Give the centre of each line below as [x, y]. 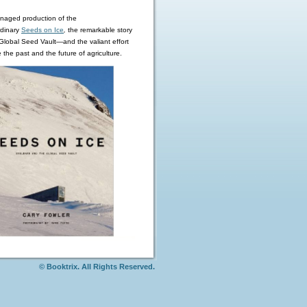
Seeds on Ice [42, 30]
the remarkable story [100, 30]
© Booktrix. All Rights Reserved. [97, 267]
